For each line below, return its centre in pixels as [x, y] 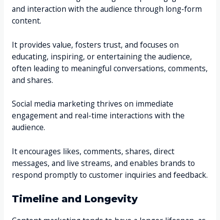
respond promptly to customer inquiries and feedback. [110, 175]
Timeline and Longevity [74, 199]
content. [27, 20]
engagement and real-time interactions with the [98, 116]
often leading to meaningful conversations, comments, [110, 68]
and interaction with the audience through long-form [107, 9]
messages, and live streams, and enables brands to [103, 163]
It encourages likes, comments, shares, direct [93, 151]
